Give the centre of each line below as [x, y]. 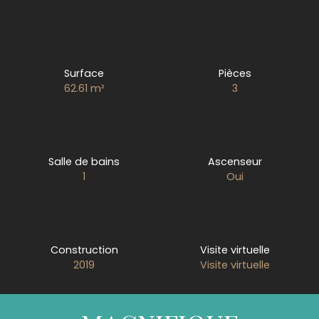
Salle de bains [84, 161]
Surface [84, 73]
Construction [84, 250]
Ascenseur [235, 161]
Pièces [235, 73]
